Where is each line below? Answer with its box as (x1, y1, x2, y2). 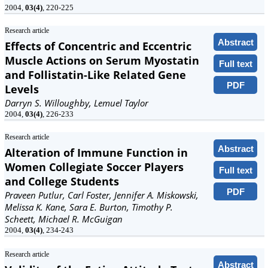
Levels (5, 82, 39, 96)
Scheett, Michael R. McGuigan (5, 213, 123, 225)
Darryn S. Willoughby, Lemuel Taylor (5, 97, 148, 109)
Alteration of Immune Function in (5, 145, 188, 160)
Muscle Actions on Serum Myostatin (5, 53, 199, 68)
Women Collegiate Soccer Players (5, 160, 184, 174)
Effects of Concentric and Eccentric (5, 39, 191, 53)
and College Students (5, 174, 119, 188)
